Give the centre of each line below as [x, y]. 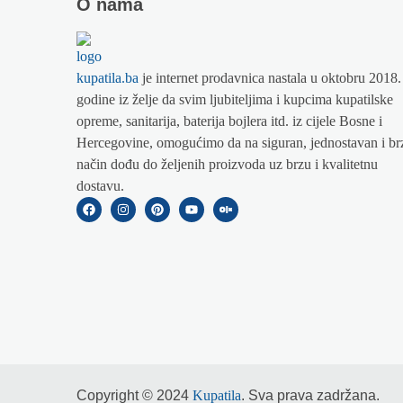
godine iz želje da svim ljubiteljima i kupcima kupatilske [235, 100]
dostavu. [101, 186]
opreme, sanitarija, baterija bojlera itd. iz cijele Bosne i [230, 121]
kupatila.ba [108, 78]
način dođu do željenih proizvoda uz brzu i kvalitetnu [228, 165]
